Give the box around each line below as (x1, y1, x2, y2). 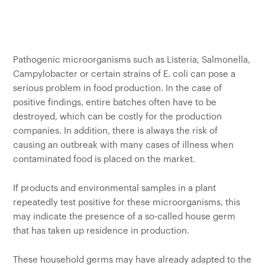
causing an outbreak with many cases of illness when (13, 141, 234, 150)
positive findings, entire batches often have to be (13, 98, 217, 107)
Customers (12, 3, 54, 11)
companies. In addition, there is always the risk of (13, 127, 218, 135)
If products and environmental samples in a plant (13, 184, 216, 193)
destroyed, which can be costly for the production (13, 112, 222, 121)
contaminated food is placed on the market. (13, 155, 196, 164)
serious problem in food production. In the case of (13, 84, 222, 93)
